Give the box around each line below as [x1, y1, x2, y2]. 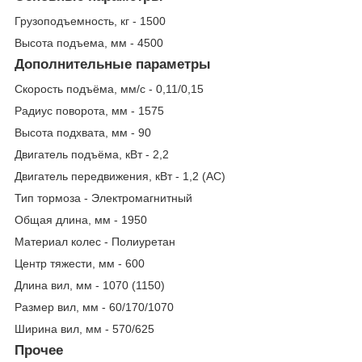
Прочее [15, 342, 63, 358]
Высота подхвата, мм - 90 [15, 125, 151, 139]
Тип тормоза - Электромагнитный [15, 191, 192, 204]
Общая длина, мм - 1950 [15, 213, 147, 226]
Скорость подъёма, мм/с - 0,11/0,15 [15, 82, 204, 95]
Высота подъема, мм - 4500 [15, 36, 163, 50]
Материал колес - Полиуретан [15, 234, 175, 248]
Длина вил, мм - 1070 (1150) [15, 278, 165, 292]
